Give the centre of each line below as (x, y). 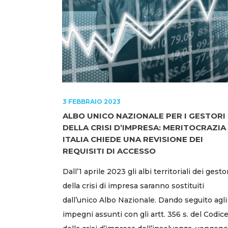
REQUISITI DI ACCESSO (109, 151)
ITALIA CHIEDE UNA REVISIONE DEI (133, 139)
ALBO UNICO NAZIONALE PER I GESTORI (144, 116)
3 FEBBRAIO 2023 (92, 101)
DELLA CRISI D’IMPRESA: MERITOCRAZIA (144, 127)
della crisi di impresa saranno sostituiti (133, 186)
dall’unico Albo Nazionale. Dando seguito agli (145, 200)
